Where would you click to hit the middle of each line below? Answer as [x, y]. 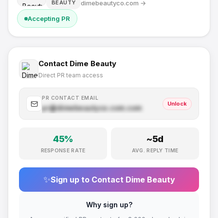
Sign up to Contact [88, 180]
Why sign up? [109, 205]
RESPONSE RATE [63, 151]
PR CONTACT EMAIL [70, 98]
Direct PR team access [71, 75]
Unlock [177, 103]
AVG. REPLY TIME [155, 151]
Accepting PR [49, 18]
